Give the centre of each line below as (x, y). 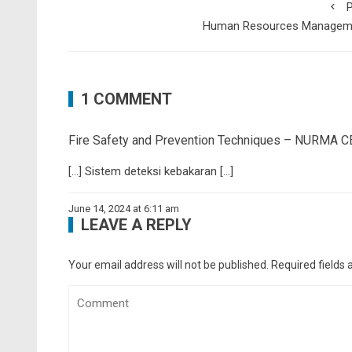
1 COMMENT (126, 99)
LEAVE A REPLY (136, 224)
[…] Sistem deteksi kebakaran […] (151, 171)
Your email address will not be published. (169, 264)
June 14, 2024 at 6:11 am (124, 208)
